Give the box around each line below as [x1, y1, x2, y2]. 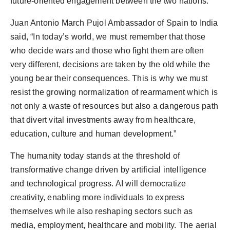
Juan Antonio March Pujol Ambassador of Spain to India [10, 18, 218, 27]
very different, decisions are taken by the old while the [10, 60, 210, 69]
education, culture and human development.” [10, 129, 177, 138]
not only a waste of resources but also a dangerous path [10, 101, 219, 110]
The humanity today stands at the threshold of [10, 151, 180, 160]
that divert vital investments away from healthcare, [10, 115, 196, 124]
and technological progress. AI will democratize [10, 179, 186, 188]
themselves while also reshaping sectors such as [10, 206, 193, 216]
